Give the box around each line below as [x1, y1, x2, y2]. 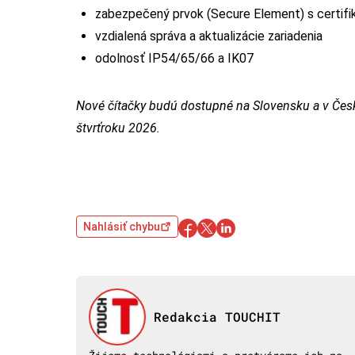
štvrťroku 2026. [76, 120, 160, 136]
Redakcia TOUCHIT [153, 307, 281, 325]
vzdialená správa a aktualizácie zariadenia [95, 28, 323, 44]
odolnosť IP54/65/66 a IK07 [95, 50, 254, 66]
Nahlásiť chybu [83, 219, 160, 233]
